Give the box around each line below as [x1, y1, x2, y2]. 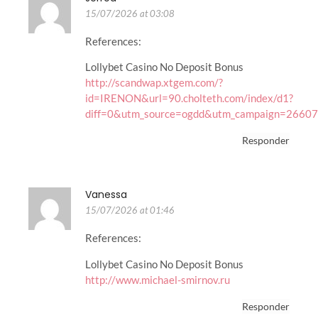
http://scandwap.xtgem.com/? [85, 76, 223, 89]
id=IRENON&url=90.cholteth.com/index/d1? [85, 92, 293, 104]
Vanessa [85, 187, 127, 202]
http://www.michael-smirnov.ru [85, 273, 230, 286]
